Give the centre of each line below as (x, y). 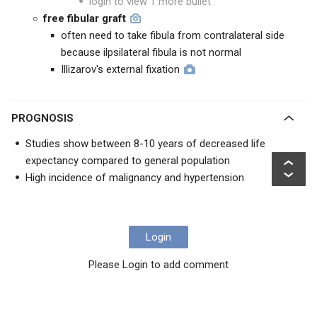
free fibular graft (85, 18)
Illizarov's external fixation (120, 69)
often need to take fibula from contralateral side (173, 35)
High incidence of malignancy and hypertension (135, 178)
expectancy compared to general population (128, 161)
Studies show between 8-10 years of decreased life (145, 144)
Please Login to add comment (158, 265)
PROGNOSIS (46, 118)
